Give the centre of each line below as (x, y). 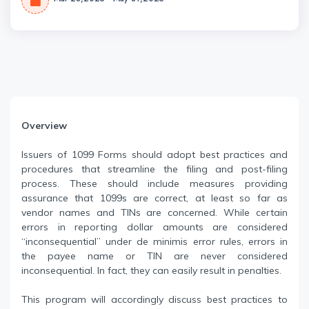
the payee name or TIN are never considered (154, 256)
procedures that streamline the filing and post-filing (154, 169)
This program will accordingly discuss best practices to (154, 300)
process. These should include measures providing (154, 184)
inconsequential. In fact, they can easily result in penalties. (151, 271)
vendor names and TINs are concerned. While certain (154, 213)
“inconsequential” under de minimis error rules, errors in (154, 242)
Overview (44, 126)
